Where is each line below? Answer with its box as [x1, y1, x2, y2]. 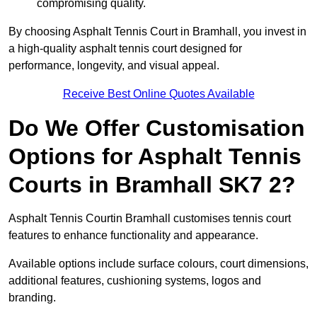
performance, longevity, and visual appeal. [8, 59, 219, 72]
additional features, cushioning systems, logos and [8, 275, 261, 287]
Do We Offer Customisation [8, 115, 305, 142]
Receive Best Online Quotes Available [62, 88, 255, 100]
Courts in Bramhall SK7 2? [8, 172, 296, 198]
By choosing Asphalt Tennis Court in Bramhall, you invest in [8, 25, 306, 38]
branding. [8, 292, 56, 304]
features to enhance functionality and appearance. [8, 229, 258, 242]
